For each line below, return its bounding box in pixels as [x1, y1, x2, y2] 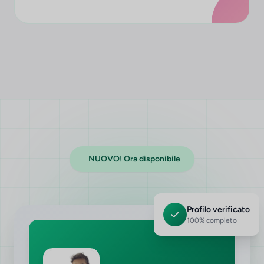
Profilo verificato [187, 202, 250, 212]
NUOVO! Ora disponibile [88, 154, 180, 164]
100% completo [187, 213, 237, 222]
